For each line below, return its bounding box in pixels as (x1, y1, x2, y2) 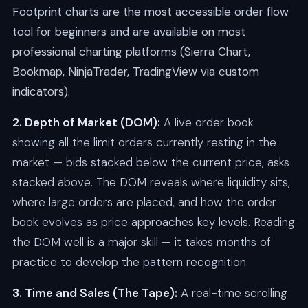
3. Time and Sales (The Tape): (12, 285, 177, 301)
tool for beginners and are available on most (12, 24, 245, 40)
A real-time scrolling (177, 285, 287, 301)
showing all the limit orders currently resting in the (12, 135, 276, 151)
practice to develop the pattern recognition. (12, 254, 248, 270)
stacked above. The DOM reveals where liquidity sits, (12, 175, 290, 190)
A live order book (159, 115, 254, 131)
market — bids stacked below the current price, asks (12, 155, 289, 170)
